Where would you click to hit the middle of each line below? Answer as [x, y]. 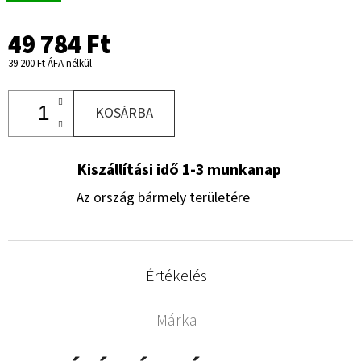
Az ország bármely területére [163, 197]
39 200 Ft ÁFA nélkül [50, 63]
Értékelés [177, 276]
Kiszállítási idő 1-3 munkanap [179, 170]
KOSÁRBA [124, 113]
